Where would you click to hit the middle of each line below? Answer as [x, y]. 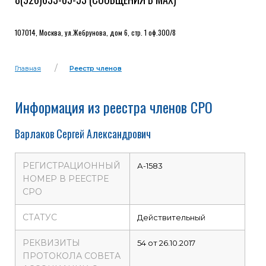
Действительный [171, 217]
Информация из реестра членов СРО [114, 107]
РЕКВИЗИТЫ [51, 243]
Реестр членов [96, 68]
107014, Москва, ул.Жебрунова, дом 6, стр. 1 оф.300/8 [95, 32]
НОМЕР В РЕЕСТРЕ [66, 179]
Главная [28, 68]
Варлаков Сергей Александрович [83, 134]
